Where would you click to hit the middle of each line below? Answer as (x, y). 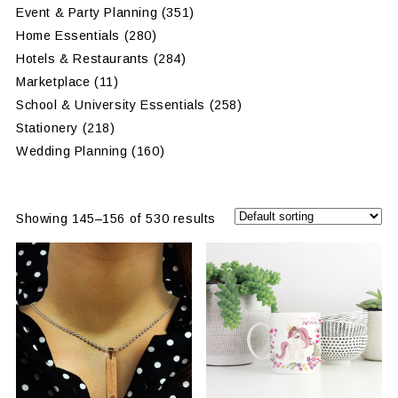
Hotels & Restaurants (82, 59)
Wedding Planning (72, 151)
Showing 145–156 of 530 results (115, 218)
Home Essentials (68, 36)
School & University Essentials (110, 105)
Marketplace (53, 82)
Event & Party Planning (87, 13)
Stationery (47, 128)
